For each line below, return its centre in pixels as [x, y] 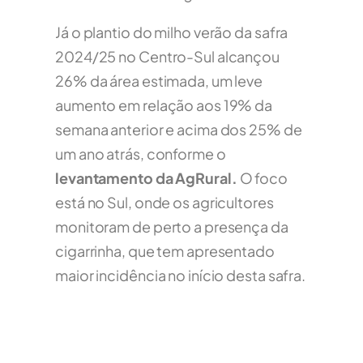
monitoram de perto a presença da [172, 227]
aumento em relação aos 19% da [164, 105]
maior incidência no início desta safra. [181, 275]
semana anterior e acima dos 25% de [179, 130]
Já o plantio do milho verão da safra [172, 32]
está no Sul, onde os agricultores [164, 203]
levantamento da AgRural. [146, 178]
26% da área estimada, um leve [159, 81]
